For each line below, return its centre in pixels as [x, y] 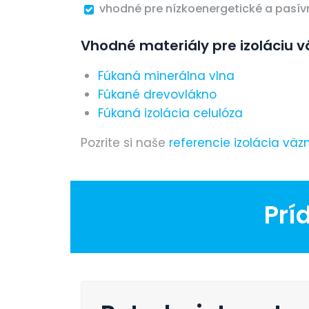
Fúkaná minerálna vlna [166, 76]
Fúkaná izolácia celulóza [170, 113]
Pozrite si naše [125, 143]
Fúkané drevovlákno [157, 95]
